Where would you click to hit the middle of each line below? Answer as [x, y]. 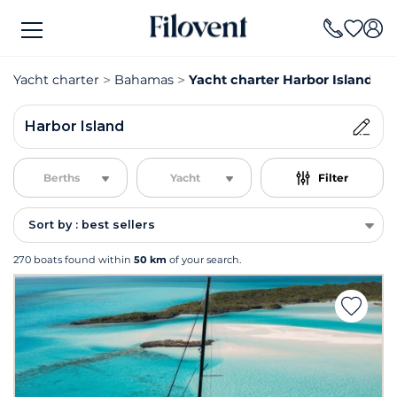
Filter [333, 177]
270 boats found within [74, 260]
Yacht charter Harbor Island [281, 80]
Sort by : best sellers [92, 225]
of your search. [204, 260]
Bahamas [144, 80]
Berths [62, 177]
